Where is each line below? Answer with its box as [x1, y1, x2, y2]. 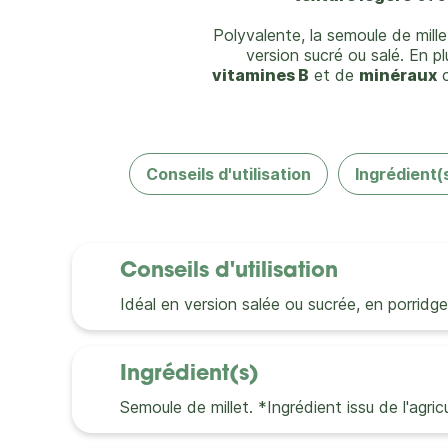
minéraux [359, 65, 437, 85]
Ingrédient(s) [120, 364, 259, 385]
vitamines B [212, 65, 309, 85]
